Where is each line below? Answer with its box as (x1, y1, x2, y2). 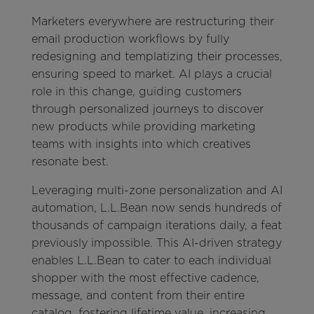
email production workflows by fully (31, 32, 229, 46)
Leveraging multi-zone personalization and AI (31, 184, 282, 198)
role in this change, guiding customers (31, 85, 242, 99)
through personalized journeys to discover (31, 102, 264, 116)
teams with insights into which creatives (31, 137, 251, 151)
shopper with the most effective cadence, (31, 271, 259, 285)
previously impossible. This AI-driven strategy (31, 236, 282, 250)
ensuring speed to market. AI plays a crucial (31, 67, 272, 81)
